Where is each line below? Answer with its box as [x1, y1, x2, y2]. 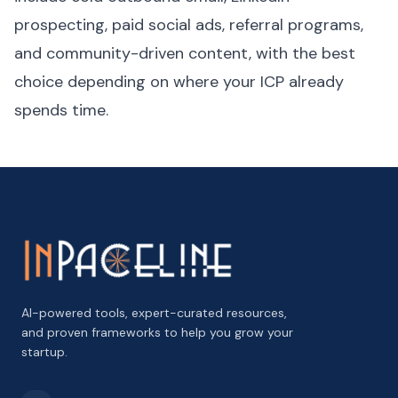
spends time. [14, 99, 108, 121]
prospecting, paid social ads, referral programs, [14, 14, 363, 36]
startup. [21, 344, 68, 360]
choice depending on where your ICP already [14, 71, 344, 92]
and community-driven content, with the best [14, 43, 355, 64]
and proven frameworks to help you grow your [21, 324, 293, 340]
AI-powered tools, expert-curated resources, [21, 305, 287, 321]
